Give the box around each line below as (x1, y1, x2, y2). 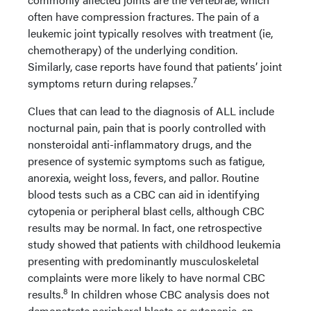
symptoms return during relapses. (28, 74, 193, 91)
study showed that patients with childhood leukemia (28, 235, 280, 252)
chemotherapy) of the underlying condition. (28, 41, 237, 58)
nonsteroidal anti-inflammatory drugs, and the (28, 135, 251, 152)
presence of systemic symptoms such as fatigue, (28, 152, 264, 169)
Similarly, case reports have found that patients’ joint (28, 58, 282, 74)
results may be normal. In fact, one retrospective (28, 219, 262, 235)
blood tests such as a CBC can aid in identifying (28, 185, 260, 202)
